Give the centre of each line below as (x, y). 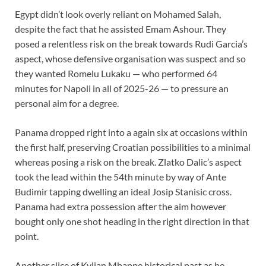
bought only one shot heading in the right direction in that (132, 221)
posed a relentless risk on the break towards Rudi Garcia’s (131, 44)
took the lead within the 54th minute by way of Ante (121, 177)
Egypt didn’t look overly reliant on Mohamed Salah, (118, 14)
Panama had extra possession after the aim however (121, 207)
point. (27, 236)
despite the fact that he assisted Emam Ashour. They (121, 29)
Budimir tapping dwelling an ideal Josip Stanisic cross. (123, 192)
